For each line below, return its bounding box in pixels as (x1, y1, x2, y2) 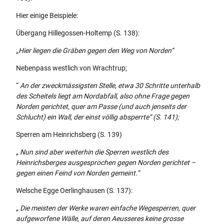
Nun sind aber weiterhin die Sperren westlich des (18, 147, 168, 156)
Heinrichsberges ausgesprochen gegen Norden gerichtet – (16, 158, 195, 166)
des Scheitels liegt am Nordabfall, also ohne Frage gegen (16, 91, 189, 100)
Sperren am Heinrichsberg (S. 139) (16, 130, 122, 138)
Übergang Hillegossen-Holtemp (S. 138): (16, 28, 139, 37)
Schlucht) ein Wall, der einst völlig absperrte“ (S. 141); (16, 112, 179, 121)
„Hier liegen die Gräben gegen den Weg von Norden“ (16, 46, 173, 54)
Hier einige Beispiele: (16, 11, 78, 19)
